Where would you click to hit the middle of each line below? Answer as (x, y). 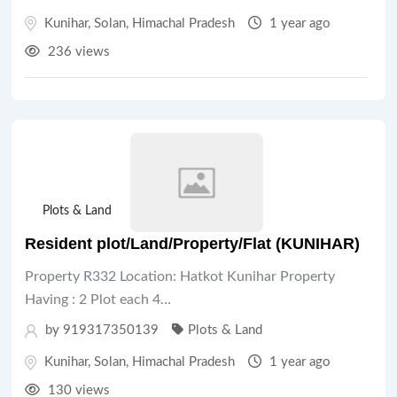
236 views (77, 51)
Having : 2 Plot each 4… (98, 300)
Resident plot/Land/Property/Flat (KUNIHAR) (192, 244)
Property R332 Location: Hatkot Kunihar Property (180, 276)
